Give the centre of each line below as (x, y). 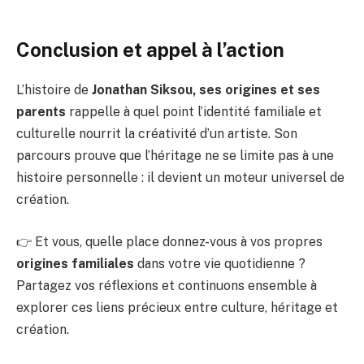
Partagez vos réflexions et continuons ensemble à (167, 285)
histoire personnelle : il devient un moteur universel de (180, 178)
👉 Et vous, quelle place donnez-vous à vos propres (169, 241)
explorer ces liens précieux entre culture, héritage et (177, 307)
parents (41, 112)
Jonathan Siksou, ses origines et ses (206, 90)
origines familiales (75, 263)
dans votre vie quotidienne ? (220, 263)
